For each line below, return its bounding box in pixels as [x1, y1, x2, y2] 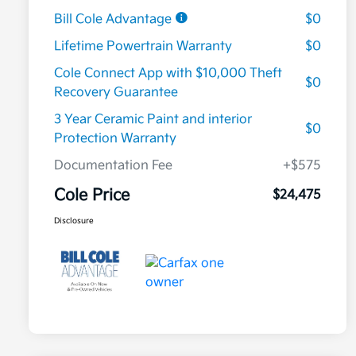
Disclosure [54, 216, 94, 226]
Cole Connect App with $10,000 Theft [54, 66, 282, 82]
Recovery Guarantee [54, 85, 178, 101]
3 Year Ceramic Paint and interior [54, 112, 252, 128]
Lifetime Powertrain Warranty [54, 39, 232, 55]
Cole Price [54, 186, 130, 206]
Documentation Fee [54, 158, 172, 174]
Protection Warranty [54, 131, 176, 147]
